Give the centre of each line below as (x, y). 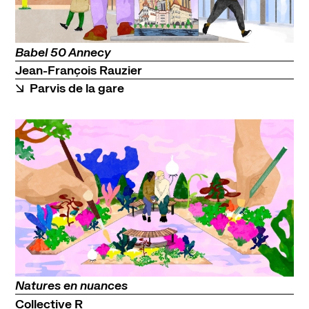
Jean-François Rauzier (78, 70)
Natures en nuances (71, 286)
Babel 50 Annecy (63, 52)
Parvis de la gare (77, 89)
